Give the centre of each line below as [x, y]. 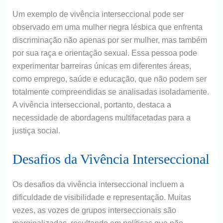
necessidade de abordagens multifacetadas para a [101, 118]
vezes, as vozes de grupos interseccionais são [94, 210]
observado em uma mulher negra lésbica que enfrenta [107, 27]
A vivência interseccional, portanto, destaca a [92, 105]
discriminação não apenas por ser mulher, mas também [110, 40]
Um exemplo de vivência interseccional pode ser [98, 14]
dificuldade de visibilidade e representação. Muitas [102, 197]
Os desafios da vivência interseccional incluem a [98, 184]
